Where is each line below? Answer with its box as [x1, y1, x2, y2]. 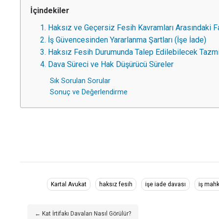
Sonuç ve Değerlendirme [50, 88, 128, 96]
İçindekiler [30, 6, 69, 15]
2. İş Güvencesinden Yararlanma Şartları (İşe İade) [40, 35, 206, 44]
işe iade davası [145, 181, 186, 188]
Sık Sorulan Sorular [50, 77, 114, 85]
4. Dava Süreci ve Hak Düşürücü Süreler [40, 60, 174, 69]
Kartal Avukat [51, 181, 87, 188]
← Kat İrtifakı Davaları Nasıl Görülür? [35, 210, 131, 217]
